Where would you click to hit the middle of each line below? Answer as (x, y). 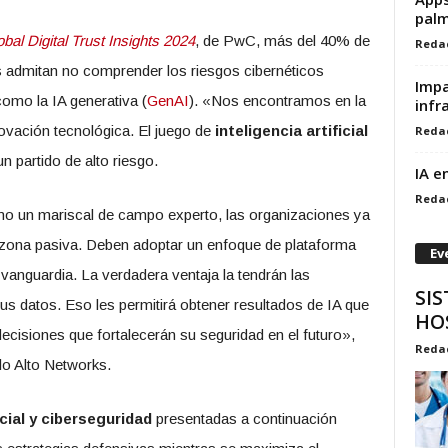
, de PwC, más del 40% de (282, 40)
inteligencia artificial (291, 130)
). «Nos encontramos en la (277, 100)
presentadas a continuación (244, 418)
